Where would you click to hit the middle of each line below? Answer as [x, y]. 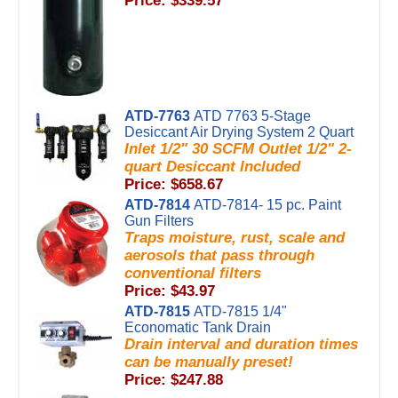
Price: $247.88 [174, 380]
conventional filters [193, 273]
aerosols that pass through [219, 255]
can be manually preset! [209, 362]
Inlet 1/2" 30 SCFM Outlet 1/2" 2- [238, 149]
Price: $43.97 [170, 291]
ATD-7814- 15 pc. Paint [267, 205]
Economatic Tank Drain [198, 327]
